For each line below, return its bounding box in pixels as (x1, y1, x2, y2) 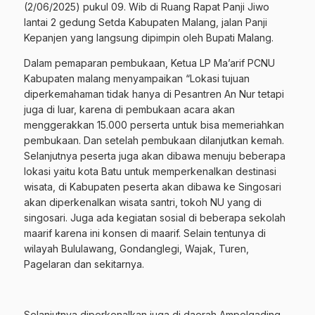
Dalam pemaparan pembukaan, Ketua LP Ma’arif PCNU (24, 57, 275, 70)
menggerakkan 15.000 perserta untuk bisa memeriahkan (24, 119, 284, 131)
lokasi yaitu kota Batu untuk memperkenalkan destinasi (24, 165, 276, 178)
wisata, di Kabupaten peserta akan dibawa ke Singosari (24, 181, 281, 193)
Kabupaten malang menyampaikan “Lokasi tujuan (24, 72, 250, 85)
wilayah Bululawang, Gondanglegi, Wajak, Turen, (24, 243, 249, 255)
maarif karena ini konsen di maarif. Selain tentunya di (24, 227, 266, 240)
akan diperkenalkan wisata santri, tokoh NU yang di (24, 196, 262, 209)
